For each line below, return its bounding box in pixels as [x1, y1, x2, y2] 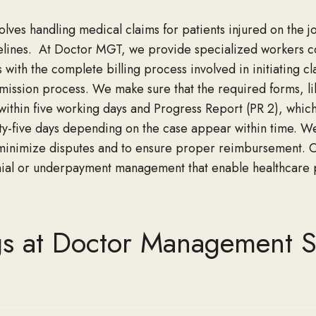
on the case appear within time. [125, 119, 300, 138]
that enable [184, 159, 249, 178]
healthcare [248, 159, 310, 178]
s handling [20, 20, 75, 39]
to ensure [121, 139, 172, 158]
